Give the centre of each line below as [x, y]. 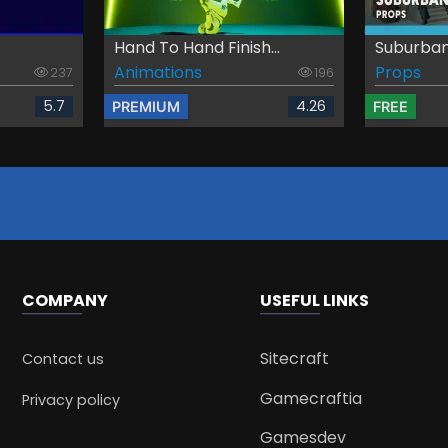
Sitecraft [294, 359]
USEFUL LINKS [314, 301]
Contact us [63, 359]
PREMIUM [145, 107]
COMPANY [65, 301]
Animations [157, 73]
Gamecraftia [310, 398]
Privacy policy [71, 400]
